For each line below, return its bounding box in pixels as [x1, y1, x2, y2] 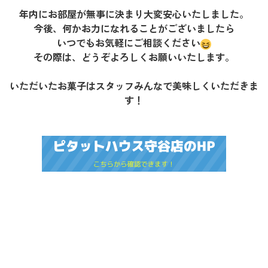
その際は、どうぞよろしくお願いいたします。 [33, 50, 234, 65]
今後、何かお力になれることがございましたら [33, 21, 234, 36]
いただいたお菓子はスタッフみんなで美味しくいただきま [9, 78, 258, 93]
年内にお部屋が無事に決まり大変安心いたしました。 [19, 7, 249, 22]
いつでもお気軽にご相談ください [56, 35, 200, 50]
